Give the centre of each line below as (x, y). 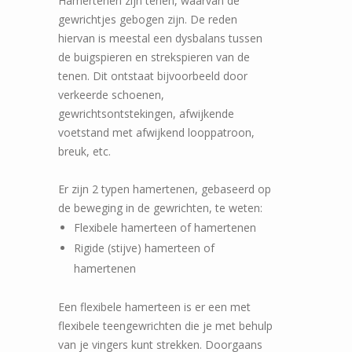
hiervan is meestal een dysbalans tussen (160, 38)
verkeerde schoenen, (111, 94)
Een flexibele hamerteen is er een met (154, 306)
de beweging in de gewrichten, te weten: (160, 207)
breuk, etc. (84, 151)
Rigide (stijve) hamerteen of (144, 247)
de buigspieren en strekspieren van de (154, 57)
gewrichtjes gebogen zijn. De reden (148, 19)
